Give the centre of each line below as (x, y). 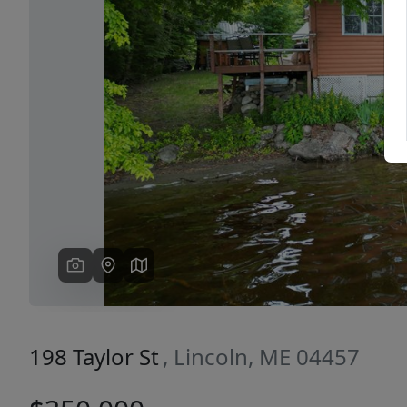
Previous (114, 91)
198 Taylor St (94, 357)
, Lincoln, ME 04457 (261, 357)
